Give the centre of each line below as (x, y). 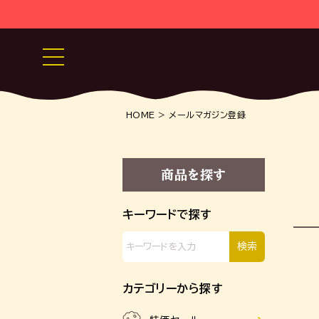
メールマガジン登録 (208, 115)
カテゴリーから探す (173, 288)
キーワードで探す (167, 214)
